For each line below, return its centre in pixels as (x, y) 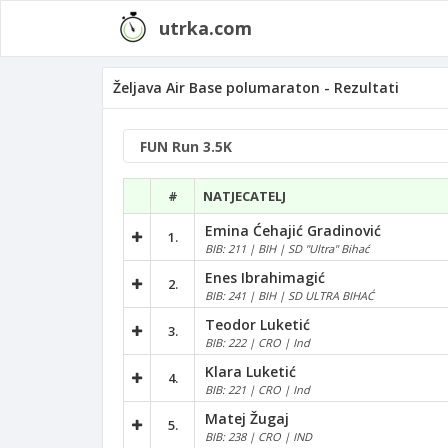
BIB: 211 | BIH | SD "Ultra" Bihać (287, 248)
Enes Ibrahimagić (265, 277)
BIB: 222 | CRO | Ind (257, 342)
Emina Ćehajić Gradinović (293, 230)
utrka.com (205, 28)
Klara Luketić (250, 371)
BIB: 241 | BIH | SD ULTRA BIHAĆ (289, 295)
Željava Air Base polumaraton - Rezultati (256, 87)
